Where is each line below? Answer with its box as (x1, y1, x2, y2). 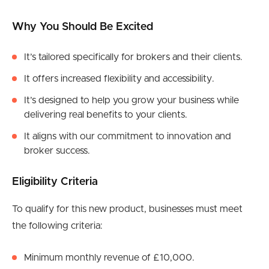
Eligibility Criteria (12, 177, 98, 188)
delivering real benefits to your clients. (24, 110, 187, 120)
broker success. (24, 146, 90, 156)
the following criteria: (12, 221, 103, 231)
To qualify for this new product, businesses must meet (12, 204, 243, 214)
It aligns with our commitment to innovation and (24, 131, 231, 142)
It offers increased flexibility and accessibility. (24, 74, 214, 84)
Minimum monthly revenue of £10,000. (24, 253, 195, 263)
